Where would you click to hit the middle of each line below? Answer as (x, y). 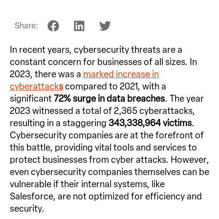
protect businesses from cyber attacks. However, (109, 160)
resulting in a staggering (59, 123)
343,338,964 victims (150, 123)
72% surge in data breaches (109, 99)
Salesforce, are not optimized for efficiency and (106, 197)
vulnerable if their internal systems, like (87, 185)
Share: (26, 26)
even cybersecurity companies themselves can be (109, 172)
